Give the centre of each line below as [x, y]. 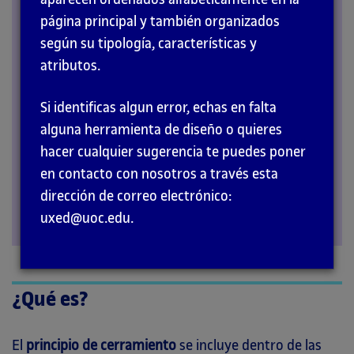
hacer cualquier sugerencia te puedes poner [173, 152]
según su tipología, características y [149, 43]
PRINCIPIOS [61, 24]
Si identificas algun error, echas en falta [158, 107]
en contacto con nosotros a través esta [159, 174]
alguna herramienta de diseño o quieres [161, 130]
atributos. [70, 66]
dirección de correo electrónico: [136, 196]
